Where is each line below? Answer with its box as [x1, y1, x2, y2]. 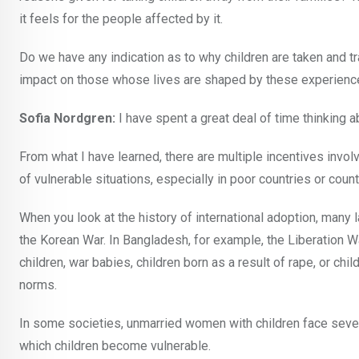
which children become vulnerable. [19, 337, 211, 353]
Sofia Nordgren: [19, 110, 115, 126]
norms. [19, 276, 57, 292]
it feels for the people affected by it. [19, 10, 223, 26]
